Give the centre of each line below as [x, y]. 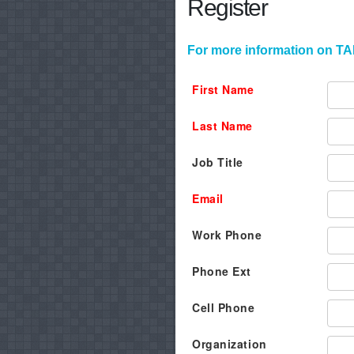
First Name [223, 90]
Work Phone [227, 235]
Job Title [218, 162]
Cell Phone [224, 308]
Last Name [223, 126]
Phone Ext [222, 271]
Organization [230, 344]
